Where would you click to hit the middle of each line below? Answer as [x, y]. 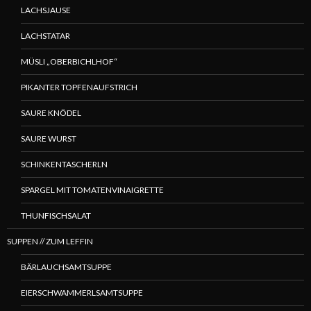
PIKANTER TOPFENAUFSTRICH [79, 87]
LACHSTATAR [45, 35]
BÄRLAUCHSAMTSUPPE [66, 267]
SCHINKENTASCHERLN [64, 164]
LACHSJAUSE [46, 10]
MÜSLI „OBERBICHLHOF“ [69, 61]
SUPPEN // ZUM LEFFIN [50, 241]
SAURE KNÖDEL [51, 112]
